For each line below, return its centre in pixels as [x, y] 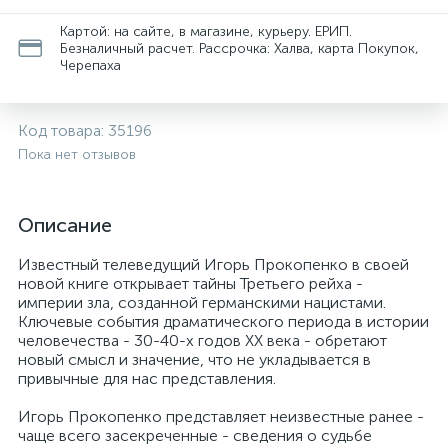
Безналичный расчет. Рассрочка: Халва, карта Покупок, [239, 48]
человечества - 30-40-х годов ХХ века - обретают [202, 340]
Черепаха [90, 65]
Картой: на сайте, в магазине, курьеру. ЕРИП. [206, 31]
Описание [65, 225]
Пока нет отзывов [77, 154]
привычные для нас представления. [147, 378]
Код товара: [63, 130]
